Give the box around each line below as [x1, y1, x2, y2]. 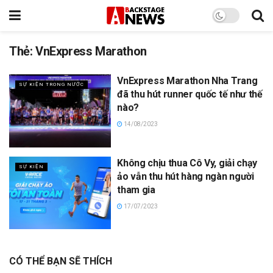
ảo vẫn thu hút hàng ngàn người [117, 170, 254, 182]
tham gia [117, 183, 155, 196]
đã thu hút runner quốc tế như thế [117, 88, 263, 100]
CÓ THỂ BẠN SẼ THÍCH [9, 255, 112, 268]
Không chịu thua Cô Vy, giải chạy [117, 157, 257, 169]
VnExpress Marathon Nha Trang [117, 75, 258, 87]
